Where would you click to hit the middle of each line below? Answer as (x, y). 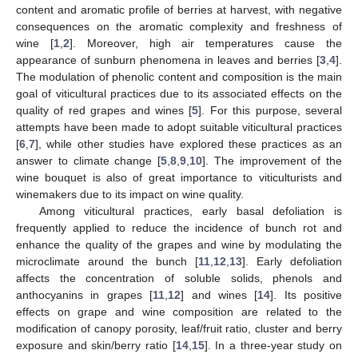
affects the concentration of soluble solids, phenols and (179, 278)
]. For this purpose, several (270, 110)
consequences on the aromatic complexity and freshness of (179, 26)
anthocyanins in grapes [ (85, 294)
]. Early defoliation (292, 261)
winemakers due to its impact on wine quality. (130, 194)
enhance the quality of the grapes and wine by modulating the (179, 244)
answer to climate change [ (88, 160)
